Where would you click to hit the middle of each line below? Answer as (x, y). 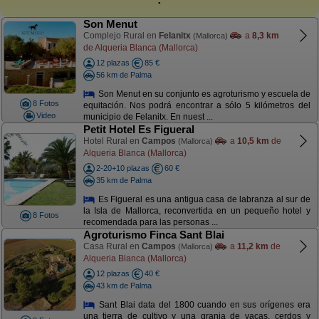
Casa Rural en (112, 246)
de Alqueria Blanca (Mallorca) (140, 47)
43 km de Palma (124, 285)
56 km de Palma (124, 74)
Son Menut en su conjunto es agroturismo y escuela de (203, 94)
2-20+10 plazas (122, 168)
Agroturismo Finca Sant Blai (153, 235)
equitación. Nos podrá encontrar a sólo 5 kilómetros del (197, 106)
